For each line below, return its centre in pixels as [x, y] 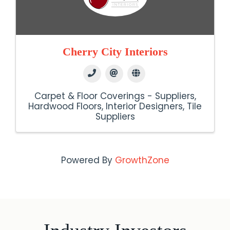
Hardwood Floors [65, 107]
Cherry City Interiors [115, 52]
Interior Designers [144, 107]
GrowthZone [142, 160]
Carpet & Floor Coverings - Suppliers [114, 96]
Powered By [88, 160]
